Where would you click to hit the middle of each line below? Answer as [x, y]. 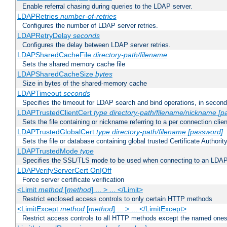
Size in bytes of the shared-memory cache [85, 84]
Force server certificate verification [73, 180]
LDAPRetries [39, 16]
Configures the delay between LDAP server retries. [97, 45]
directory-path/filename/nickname [163, 113]
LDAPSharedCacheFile [55, 55]
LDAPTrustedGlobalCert [56, 132]
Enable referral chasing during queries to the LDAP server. [107, 7]
